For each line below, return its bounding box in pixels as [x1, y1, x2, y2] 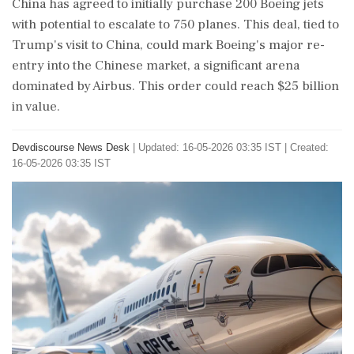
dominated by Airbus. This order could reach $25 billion [12, 77, 339, 95]
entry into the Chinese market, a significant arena [12, 57, 299, 74]
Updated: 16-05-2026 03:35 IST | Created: [138, 141, 329, 153]
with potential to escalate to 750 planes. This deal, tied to [12, 16, 339, 33]
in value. [12, 98, 60, 115]
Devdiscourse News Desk [12, 141, 130, 153]
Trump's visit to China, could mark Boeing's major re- [12, 36, 325, 54]
